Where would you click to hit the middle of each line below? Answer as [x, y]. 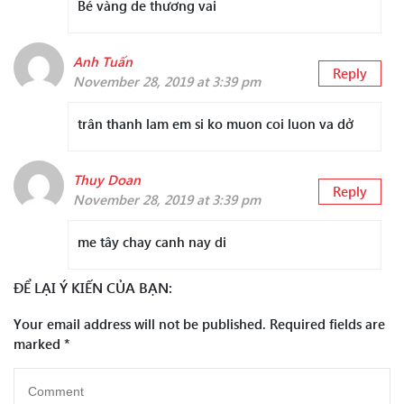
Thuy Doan [107, 180]
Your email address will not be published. [140, 324]
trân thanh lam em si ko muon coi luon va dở [216, 124]
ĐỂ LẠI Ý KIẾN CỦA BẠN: [93, 288]
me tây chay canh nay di [152, 242]
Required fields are [326, 324]
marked [39, 344]
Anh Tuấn [103, 62]
